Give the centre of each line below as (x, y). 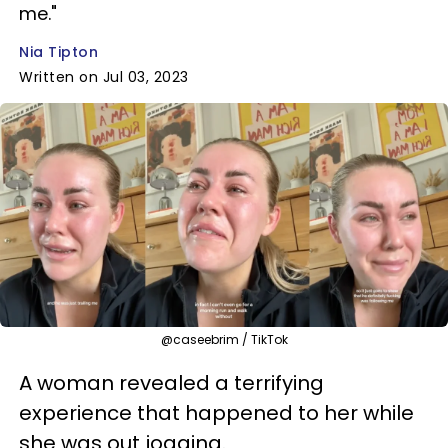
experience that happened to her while (216, 412)
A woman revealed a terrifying (171, 382)
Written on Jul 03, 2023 (104, 77)
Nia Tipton (58, 52)
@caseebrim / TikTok (224, 339)
